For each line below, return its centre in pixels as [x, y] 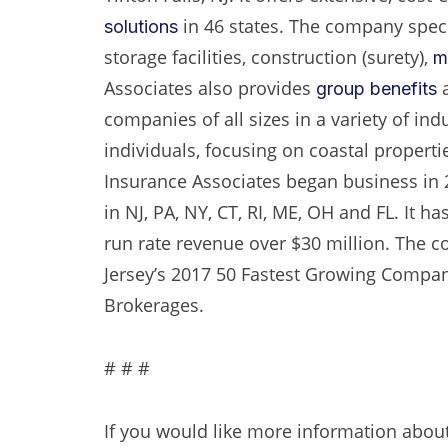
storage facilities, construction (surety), [268, 56]
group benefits [376, 88]
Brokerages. [154, 304]
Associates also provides [210, 87]
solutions [141, 26]
